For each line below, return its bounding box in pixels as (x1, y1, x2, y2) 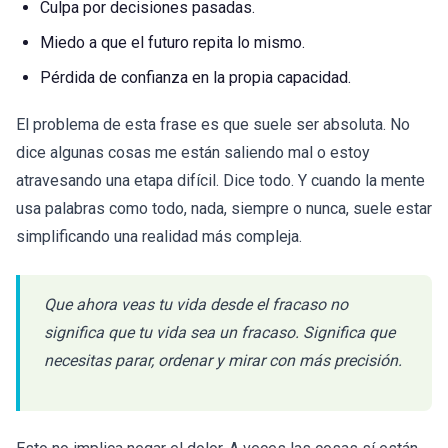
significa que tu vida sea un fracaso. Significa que (44, 323, 395, 343)
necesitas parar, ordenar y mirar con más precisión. (44, 351, 402, 371)
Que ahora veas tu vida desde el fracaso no (44, 295, 348, 315)
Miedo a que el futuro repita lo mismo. (40, 33, 305, 53)
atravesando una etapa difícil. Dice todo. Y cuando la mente (16, 171, 425, 191)
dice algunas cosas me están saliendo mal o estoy (16, 143, 370, 163)
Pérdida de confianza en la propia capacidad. (40, 68, 351, 88)
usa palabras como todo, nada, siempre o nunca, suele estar (16, 199, 432, 219)
